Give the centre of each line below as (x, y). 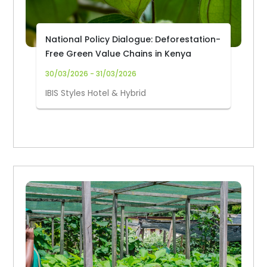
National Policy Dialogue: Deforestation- (133, 39)
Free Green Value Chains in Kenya (119, 54)
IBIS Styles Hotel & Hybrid (96, 93)
